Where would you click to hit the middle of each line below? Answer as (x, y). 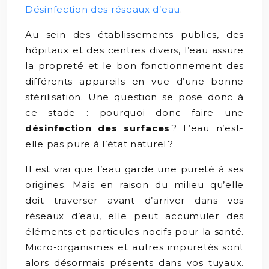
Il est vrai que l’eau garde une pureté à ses (134, 169)
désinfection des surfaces (98, 128)
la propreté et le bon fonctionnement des (134, 66)
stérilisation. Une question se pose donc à (134, 97)
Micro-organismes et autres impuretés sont (134, 247)
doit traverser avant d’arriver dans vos (134, 200)
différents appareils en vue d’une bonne (134, 81)
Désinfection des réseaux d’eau (103, 9)
